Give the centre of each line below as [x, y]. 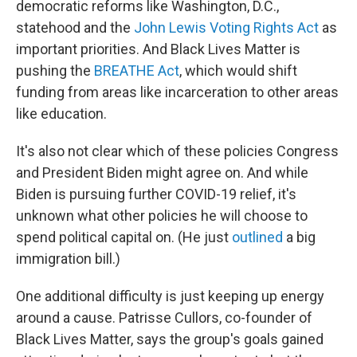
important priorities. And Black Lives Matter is [158, 49]
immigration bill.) [68, 258]
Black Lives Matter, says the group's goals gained [170, 339]
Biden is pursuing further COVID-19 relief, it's [156, 194]
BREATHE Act [137, 70]
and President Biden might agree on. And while [162, 172]
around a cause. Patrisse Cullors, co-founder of [164, 317]
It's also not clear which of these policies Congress [177, 151]
